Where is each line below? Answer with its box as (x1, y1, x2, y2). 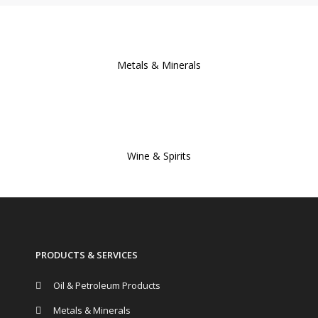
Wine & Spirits (126, 149, 191, 163)
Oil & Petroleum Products (53, 279, 160, 292)
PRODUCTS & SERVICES (35, 248, 138, 261)
